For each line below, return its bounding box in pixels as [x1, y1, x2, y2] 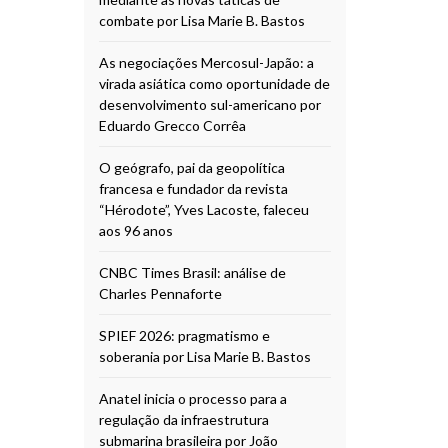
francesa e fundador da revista [98, 179, 288, 197]
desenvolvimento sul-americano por [98, 95, 321, 113]
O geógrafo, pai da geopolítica [98, 158, 285, 176]
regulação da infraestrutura [98, 410, 269, 428]
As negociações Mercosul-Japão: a [98, 53, 314, 71]
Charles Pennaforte [98, 284, 222, 302]
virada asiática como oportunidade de [98, 74, 330, 92]
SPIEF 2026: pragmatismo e [98, 326, 270, 344]
